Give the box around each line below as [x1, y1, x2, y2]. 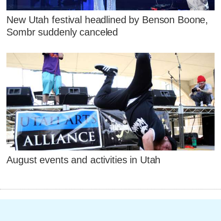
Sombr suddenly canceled [6, 26, 118, 37]
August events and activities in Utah [6, 154, 161, 166]
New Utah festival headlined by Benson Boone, [6, 14, 209, 25]
